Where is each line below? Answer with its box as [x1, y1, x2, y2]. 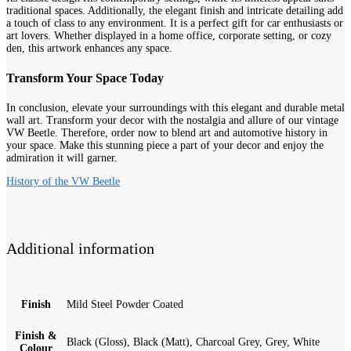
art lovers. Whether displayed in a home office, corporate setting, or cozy [6, 29, 331, 42]
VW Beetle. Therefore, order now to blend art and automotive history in [6, 127, 327, 139]
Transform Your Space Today [6, 71, 164, 85]
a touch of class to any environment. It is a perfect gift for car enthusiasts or [6, 16, 343, 29]
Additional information [6, 240, 154, 257]
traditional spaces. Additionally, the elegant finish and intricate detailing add [6, 4, 343, 16]
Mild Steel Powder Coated [67, 298, 183, 310]
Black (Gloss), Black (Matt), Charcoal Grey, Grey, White [67, 335, 320, 348]
